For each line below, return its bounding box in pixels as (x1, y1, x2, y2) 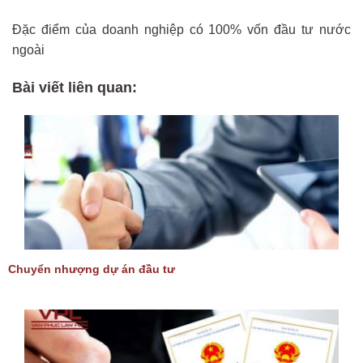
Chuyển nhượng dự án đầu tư (8, 263, 175, 276)
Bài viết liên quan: (12, 79, 137, 96)
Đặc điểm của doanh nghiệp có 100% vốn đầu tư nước (12, 22, 351, 36)
